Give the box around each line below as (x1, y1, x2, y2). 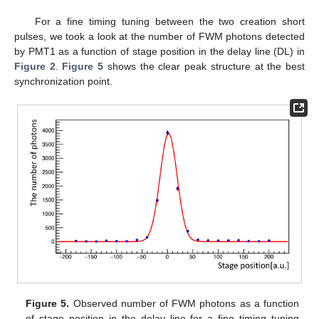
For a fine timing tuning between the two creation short (34, 15, 305, 27)
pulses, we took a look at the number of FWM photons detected (14, 30, 305, 42)
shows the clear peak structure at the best (103, 60, 305, 72)
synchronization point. (14, 75, 113, 87)
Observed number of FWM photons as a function (69, 297, 299, 309)
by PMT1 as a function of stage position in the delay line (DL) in (14, 45, 305, 57)
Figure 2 (14, 60, 56, 72)
